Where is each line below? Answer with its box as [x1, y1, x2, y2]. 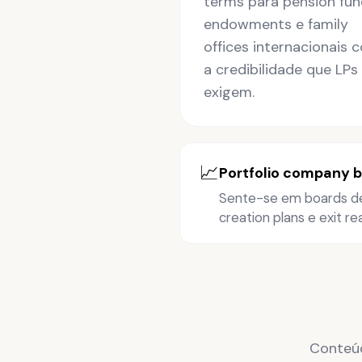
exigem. [203, 82, 255, 102]
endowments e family [203, 14, 348, 34]
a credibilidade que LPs [203, 59, 358, 79]
